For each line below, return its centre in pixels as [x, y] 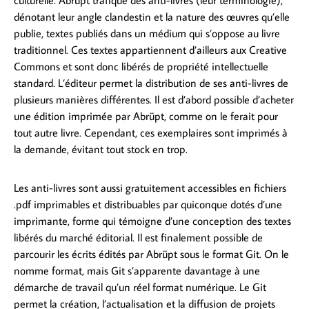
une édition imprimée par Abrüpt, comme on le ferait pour [146, 116]
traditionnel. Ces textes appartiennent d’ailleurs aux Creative [150, 50]
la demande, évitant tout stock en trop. [101, 149]
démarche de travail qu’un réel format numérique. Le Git [140, 287]
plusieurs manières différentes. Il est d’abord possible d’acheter [154, 100]
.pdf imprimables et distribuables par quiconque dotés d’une [148, 205]
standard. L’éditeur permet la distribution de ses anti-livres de [151, 83]
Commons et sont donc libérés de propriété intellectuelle [141, 67]
